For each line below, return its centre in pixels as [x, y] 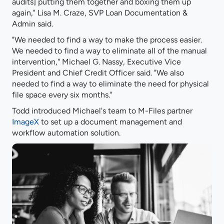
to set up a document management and [110, 122]
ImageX [25, 122]
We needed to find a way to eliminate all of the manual [109, 51]
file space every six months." [62, 95]
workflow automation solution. [66, 133]
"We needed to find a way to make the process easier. [107, 40]
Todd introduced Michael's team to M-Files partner [102, 111]
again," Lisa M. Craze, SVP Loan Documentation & [100, 13]
